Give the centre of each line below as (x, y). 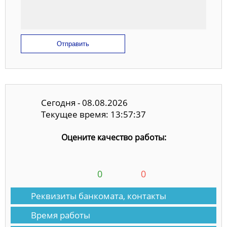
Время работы (61, 215)
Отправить (73, 44)
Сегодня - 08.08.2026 (84, 102)
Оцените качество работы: (113, 138)
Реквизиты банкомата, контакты (99, 196)
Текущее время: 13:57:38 (93, 114)
